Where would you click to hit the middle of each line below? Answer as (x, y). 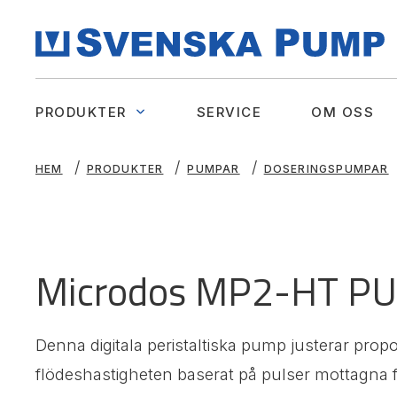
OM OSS (343, 112)
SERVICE (229, 112)
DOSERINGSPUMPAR (326, 168)
